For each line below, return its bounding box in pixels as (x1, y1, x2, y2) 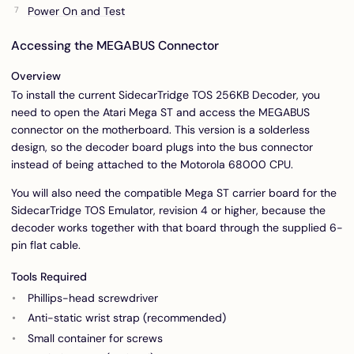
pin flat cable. (11, 237, 81, 252)
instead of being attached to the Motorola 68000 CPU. (11, 156, 293, 171)
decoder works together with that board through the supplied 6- (11, 220, 343, 235)
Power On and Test (28, 3, 125, 18)
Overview (11, 69, 61, 84)
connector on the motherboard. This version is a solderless (11, 122, 310, 137)
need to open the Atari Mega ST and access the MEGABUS (11, 104, 310, 119)
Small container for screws (28, 330, 163, 345)
